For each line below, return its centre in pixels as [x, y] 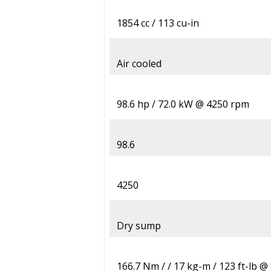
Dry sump [139, 226]
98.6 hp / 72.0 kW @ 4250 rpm [183, 104]
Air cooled [139, 64]
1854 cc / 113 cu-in [158, 23]
